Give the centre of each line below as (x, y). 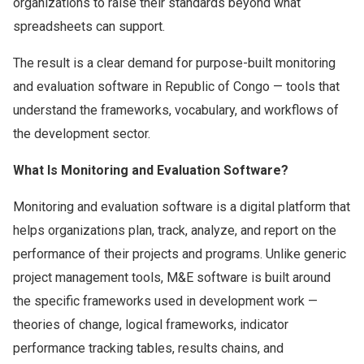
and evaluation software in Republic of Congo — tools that (176, 87)
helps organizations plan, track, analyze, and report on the (175, 230)
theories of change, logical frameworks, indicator (151, 325)
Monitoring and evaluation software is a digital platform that (182, 207)
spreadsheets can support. (89, 26)
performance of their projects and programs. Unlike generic (180, 254)
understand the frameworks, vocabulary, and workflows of (176, 110)
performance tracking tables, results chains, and (148, 348)
